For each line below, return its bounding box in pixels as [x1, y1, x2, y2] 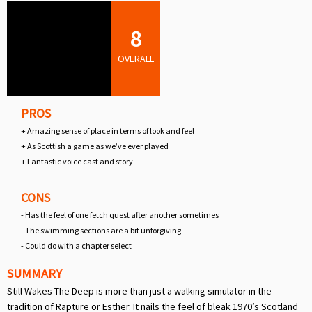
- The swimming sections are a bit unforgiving [21, 225, 181, 236]
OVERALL [118, 52, 154, 65]
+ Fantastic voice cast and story [21, 156, 133, 167]
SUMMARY [7, 265, 62, 282]
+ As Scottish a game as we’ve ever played [21, 141, 169, 152]
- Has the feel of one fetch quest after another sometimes [21, 210, 219, 221]
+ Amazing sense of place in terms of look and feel [21, 125, 194, 136]
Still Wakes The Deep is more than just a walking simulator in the [7, 285, 272, 298]
